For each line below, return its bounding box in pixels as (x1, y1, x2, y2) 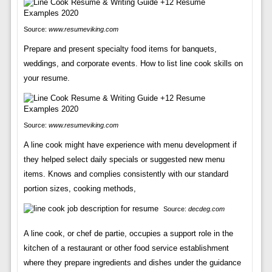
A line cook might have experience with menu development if (23, 140, 237, 149)
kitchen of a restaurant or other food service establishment (23, 243, 229, 253)
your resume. (23, 73, 70, 83)
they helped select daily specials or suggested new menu (23, 154, 225, 164)
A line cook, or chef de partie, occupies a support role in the (23, 228, 233, 238)
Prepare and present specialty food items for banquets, (23, 44, 217, 53)
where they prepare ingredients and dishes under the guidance (23, 257, 241, 267)
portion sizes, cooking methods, (23, 183, 136, 193)
